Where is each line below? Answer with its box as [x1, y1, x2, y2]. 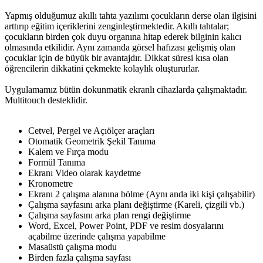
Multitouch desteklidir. [5, 95, 87, 105]
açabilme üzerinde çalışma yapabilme [28, 231, 166, 241]
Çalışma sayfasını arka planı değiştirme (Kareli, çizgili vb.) [28, 199, 244, 210]
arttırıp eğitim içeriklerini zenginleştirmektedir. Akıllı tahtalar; [5, 21, 229, 31]
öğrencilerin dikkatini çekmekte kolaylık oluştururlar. [5, 63, 200, 73]
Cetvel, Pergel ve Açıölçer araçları [28, 125, 154, 136]
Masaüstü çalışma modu [28, 241, 117, 252]
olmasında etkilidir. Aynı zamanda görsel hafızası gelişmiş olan [5, 42, 235, 52]
